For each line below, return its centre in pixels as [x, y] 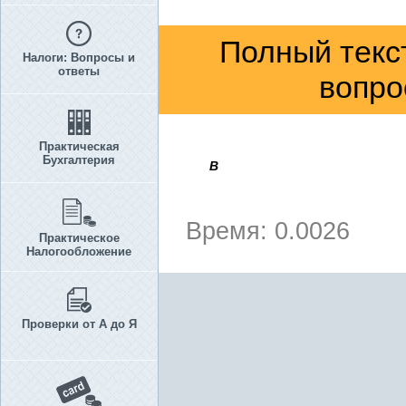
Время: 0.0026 [268, 231]
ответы [79, 71]
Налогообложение [79, 251]
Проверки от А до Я [79, 324]
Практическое [79, 238]
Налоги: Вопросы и [79, 58]
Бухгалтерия [79, 160]
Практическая [79, 146]
